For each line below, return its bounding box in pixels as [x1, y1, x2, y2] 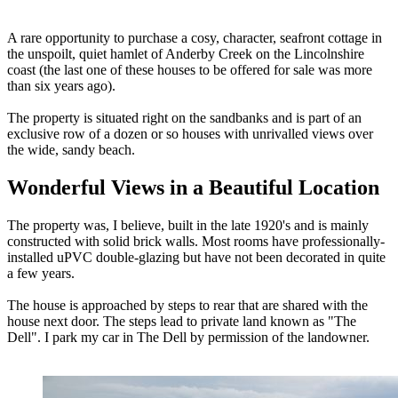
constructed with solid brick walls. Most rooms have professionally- [7, 233, 385, 249]
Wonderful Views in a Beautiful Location [7, 175, 379, 199]
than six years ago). [7, 77, 115, 93]
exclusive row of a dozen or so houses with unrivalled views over [7, 125, 373, 141]
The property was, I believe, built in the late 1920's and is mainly [7, 217, 369, 233]
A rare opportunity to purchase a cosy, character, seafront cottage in [7, 29, 382, 45]
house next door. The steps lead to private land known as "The [7, 313, 356, 329]
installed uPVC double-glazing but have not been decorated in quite [7, 249, 386, 265]
